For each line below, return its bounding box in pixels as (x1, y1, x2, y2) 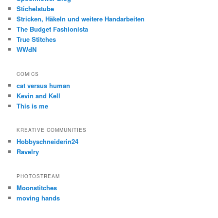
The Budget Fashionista (17, 24, 89, 34)
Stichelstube (17, 4, 54, 14)
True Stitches (17, 35, 56, 44)
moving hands (17, 193, 60, 202)
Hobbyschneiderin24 (17, 137, 79, 146)
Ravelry (17, 147, 39, 157)
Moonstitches (17, 182, 57, 192)
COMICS (17, 70, 39, 77)
